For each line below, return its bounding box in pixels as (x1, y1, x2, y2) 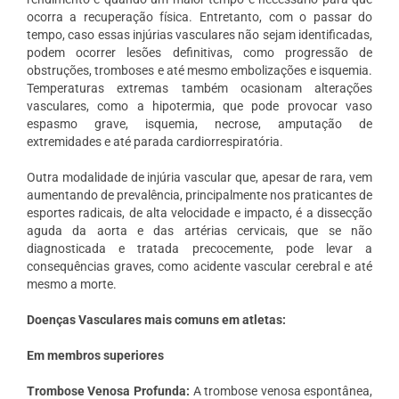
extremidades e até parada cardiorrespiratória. (26, 134, 286, 149)
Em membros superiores (26, 347, 164, 362)
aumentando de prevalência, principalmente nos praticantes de (26, 187, 373, 202)
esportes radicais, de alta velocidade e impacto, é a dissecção (26, 205, 373, 220)
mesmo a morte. (26, 276, 119, 291)
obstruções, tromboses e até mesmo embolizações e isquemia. (26, 62, 373, 77)
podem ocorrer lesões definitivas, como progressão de (26, 45, 373, 60)
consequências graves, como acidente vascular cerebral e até (26, 258, 373, 273)
